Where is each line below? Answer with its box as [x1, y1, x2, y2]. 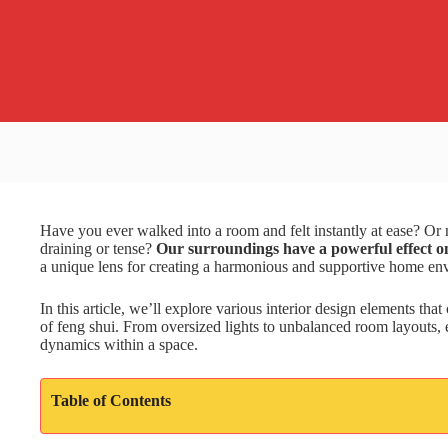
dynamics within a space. [40, 336, 198, 353]
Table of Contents [51, 392, 171, 409]
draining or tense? [40, 240, 156, 257]
